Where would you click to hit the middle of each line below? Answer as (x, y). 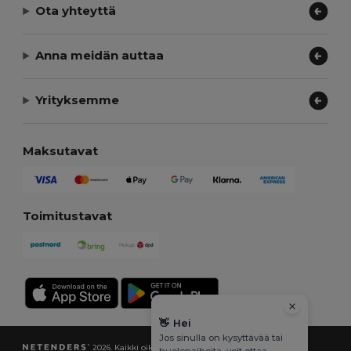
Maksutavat (61, 150)
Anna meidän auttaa (100, 56)
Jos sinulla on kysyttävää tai (221, 338)
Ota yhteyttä (76, 11)
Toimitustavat (68, 215)
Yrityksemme (78, 100)
